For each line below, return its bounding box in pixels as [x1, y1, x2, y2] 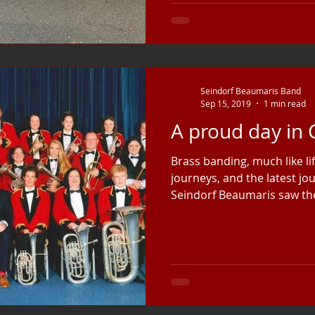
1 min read [264, 97, 306, 109]
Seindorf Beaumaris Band [200, 85, 301, 96]
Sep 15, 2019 [200, 97, 251, 109]
